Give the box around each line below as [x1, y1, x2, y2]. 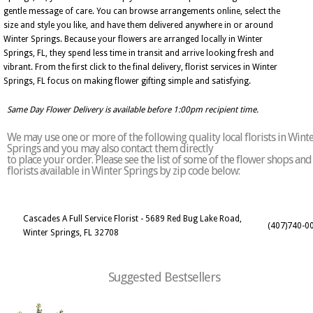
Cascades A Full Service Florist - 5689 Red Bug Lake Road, [23, 214, 242, 224]
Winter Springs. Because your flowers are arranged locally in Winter [3, 34, 263, 44]
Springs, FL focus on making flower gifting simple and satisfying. [3, 76, 251, 86]
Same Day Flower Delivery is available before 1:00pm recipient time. [7, 105, 259, 115]
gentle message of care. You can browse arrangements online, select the [3, 6, 280, 16]
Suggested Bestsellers [108, 270, 220, 284]
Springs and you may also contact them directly [7, 142, 213, 155]
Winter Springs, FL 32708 [23, 228, 119, 238]
